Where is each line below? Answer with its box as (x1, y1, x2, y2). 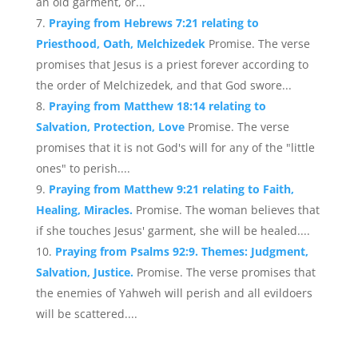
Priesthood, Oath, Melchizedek (35, 36, 209, 51)
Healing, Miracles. (35, 202, 136, 217)
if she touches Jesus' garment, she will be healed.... (35, 223, 310, 238)
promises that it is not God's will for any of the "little (35, 140, 315, 155)
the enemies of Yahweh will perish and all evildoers (35, 285, 312, 300)
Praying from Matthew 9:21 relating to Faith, (48, 181, 294, 197)
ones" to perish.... (35, 161, 130, 176)
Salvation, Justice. (35, 265, 137, 280)
